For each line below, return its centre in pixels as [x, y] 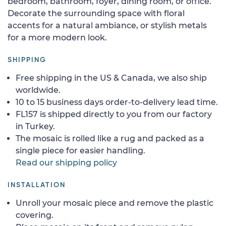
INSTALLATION [37, 185]
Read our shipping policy [66, 162]
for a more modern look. [57, 37]
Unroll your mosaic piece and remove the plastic [115, 203]
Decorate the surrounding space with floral [96, 13]
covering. [35, 215]
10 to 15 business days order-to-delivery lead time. [117, 102]
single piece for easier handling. [80, 150]
